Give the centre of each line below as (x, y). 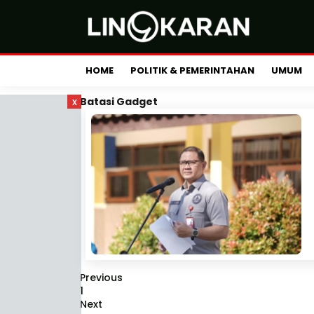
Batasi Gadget (119, 102)
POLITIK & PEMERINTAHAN (192, 70)
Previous (101, 278)
